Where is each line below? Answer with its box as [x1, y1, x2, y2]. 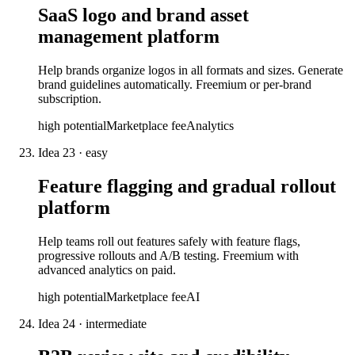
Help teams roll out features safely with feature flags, [38, 234, 300, 248]
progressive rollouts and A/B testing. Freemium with [38, 248, 299, 262]
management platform [38, 25, 219, 47]
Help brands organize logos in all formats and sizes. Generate [38, 63, 343, 77]
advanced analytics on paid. [38, 262, 176, 277]
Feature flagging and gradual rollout [38, 175, 336, 197]
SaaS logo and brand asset [38, 4, 249, 25]
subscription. [38, 91, 101, 105]
